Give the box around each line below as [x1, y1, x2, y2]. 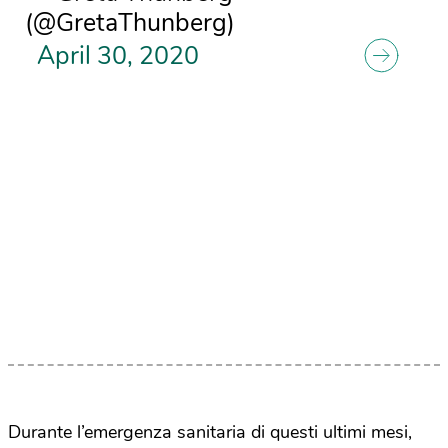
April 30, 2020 [37, 39, 200, 74]
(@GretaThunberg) [25, 6, 236, 41]
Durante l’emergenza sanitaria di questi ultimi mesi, [8, 419, 412, 444]
